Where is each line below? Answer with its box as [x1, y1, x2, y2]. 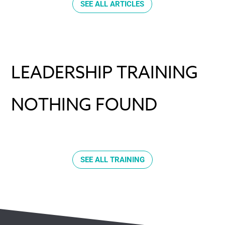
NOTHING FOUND [11, 93, 158, 118]
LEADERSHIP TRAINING [11, 61, 198, 86]
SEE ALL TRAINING [80, 155, 145, 164]
